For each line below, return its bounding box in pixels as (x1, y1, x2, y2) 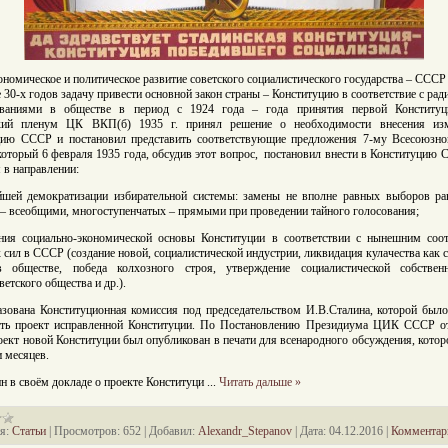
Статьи (12, 424, 46, 438)
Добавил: (149, 424, 195, 438)
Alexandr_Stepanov (198, 424, 292, 438)
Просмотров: (54, 424, 120, 438)
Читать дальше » (219, 375, 301, 389)
